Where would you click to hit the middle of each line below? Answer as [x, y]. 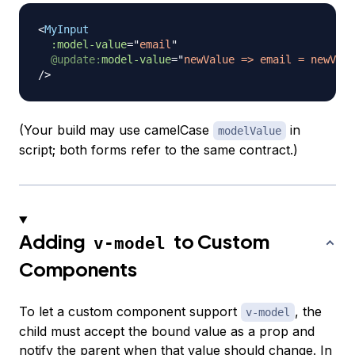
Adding [54, 240]
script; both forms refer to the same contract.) [158, 149]
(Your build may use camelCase [116, 130]
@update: [76, 59]
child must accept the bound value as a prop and [167, 331]
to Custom [220, 240]
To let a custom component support [130, 311]
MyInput [67, 29]
